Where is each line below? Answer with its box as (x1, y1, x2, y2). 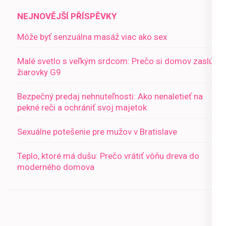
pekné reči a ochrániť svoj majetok (17, 102, 147, 113)
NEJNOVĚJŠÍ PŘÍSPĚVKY (17, 11, 117, 22)
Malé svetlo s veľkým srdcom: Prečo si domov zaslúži (17, 56, 219, 67)
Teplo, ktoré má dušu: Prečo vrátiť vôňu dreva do (17, 151, 199, 161)
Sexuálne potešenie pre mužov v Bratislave (17, 127, 177, 137)
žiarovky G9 (17, 67, 61, 78)
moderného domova (17, 162, 94, 173)
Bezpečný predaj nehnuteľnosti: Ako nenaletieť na (17, 91, 203, 102)
